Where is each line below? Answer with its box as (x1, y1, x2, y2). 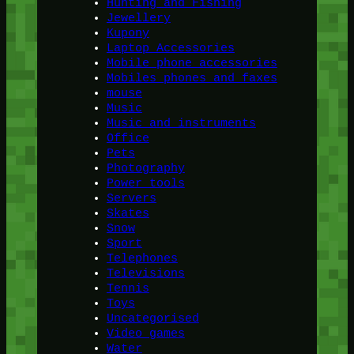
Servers (106, 191, 156, 205)
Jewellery (106, 11, 171, 25)
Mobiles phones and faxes (106, 71, 277, 85)
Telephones (106, 251, 178, 265)
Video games (106, 326, 185, 341)
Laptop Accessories (106, 41, 235, 55)
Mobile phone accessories (106, 56, 277, 70)
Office (106, 131, 149, 145)
